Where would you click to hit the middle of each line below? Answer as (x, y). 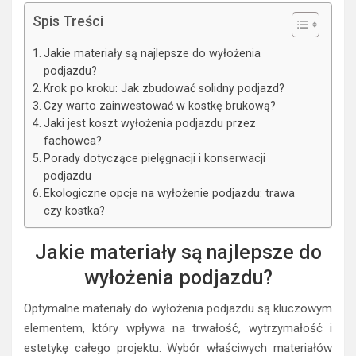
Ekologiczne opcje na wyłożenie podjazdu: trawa (169, 193)
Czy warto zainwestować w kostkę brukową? (159, 106)
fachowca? (72, 141)
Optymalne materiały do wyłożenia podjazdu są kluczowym (178, 309)
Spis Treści (68, 21)
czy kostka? (74, 211)
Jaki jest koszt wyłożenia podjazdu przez (149, 124)
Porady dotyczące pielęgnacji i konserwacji (154, 159)
